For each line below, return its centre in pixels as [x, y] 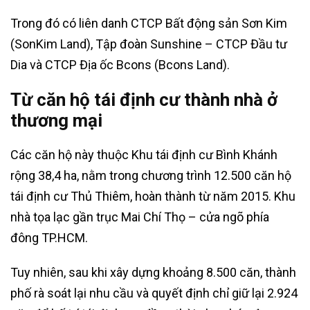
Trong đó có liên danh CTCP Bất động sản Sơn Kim [149, 23]
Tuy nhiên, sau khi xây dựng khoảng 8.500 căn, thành [153, 272]
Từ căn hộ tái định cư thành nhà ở [144, 99]
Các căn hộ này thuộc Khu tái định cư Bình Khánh [144, 154]
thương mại [56, 120]
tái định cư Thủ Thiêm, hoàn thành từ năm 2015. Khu [153, 196]
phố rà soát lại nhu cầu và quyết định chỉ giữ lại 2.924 [154, 293]
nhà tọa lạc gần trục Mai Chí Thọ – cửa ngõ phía [140, 217]
